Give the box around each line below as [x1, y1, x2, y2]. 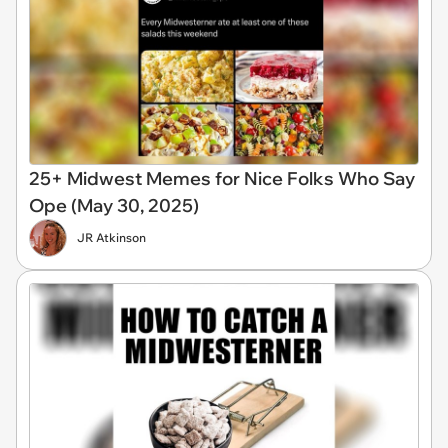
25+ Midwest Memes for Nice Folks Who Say [29, 167, 415, 190]
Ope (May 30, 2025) [29, 194, 199, 217]
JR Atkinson [77, 230, 146, 245]
